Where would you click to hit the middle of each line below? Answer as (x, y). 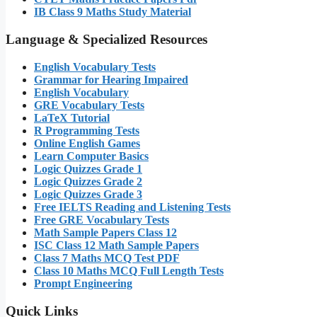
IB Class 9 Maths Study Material (113, 12)
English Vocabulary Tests (95, 67)
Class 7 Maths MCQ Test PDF (107, 258)
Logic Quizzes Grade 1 (88, 168)
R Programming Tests (87, 130)
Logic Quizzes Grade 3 (88, 194)
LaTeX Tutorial (72, 117)
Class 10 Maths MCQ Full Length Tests (129, 270)
